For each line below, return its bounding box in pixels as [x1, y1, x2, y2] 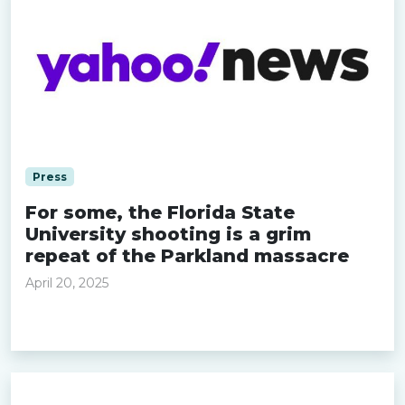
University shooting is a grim [25, 222, 311, 245]
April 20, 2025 [25, 274, 108, 291]
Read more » [25, 316, 118, 334]
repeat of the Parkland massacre [25, 244, 349, 267]
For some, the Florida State [25, 201, 295, 223]
